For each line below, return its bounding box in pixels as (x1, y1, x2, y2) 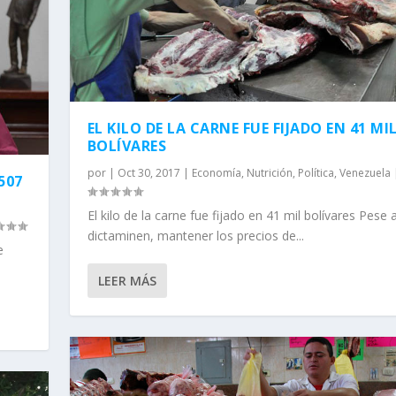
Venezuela (339, 165, 391, 181)
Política (297, 165, 334, 181)
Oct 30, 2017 (117, 165, 180, 181)
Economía (191, 165, 241, 181)
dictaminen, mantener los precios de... (87, 227, 304, 245)
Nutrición (246, 165, 293, 181)
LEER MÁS (97, 272, 156, 290)
